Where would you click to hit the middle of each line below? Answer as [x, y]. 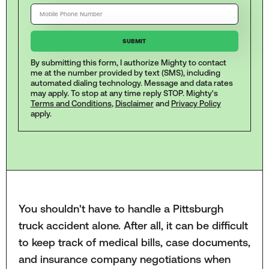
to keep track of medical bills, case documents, [134, 242]
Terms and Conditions [71, 104]
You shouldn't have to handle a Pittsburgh [121, 208]
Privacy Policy [196, 104]
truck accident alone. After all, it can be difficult [133, 225]
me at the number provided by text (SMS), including [125, 73]
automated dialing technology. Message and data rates [131, 83]
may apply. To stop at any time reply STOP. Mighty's [124, 94]
